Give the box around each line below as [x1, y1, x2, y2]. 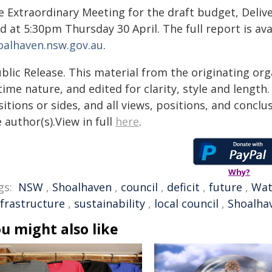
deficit [167, 180, 200, 194]
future [209, 180, 242, 194]
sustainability [74, 196, 145, 211]
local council [154, 196, 219, 211]
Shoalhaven [52, 180, 112, 194]
